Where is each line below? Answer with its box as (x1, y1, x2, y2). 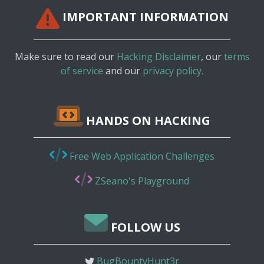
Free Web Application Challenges (67, 149, 214, 163)
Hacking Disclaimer (116, 49, 201, 63)
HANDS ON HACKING (83, 112, 210, 128)
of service (61, 64, 103, 77)
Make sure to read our (14, 49, 117, 63)
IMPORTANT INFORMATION (59, 9, 229, 25)
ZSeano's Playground (93, 174, 189, 187)
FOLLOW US (107, 219, 180, 235)
